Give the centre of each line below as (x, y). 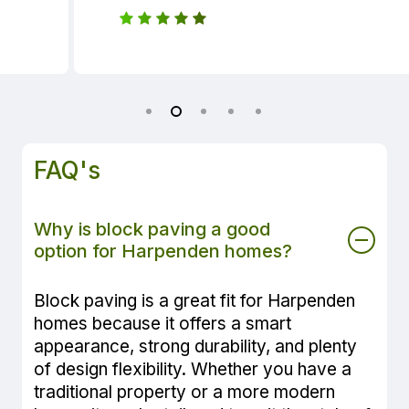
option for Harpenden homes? (163, 252)
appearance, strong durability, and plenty (196, 347)
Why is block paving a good (152, 230)
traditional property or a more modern (185, 393)
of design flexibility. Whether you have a (193, 370)
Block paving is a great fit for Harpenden (195, 301)
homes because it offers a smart (163, 324)
